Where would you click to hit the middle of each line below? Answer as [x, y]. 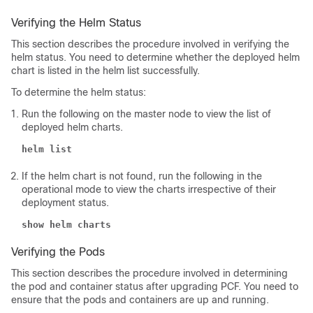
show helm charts [66, 225]
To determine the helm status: [79, 93]
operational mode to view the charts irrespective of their [149, 190]
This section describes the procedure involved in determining [150, 274]
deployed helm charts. [72, 128]
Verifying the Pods [58, 252]
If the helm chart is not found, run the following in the [142, 176]
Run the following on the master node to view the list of [146, 114]
